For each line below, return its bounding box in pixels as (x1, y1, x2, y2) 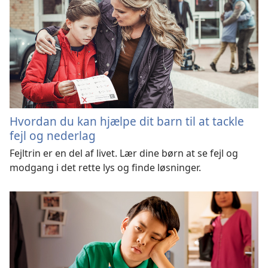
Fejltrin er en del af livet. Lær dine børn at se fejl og (10, 146, 238, 160)
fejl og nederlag (10, 127, 96, 144)
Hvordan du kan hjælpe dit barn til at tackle (10, 112, 244, 129)
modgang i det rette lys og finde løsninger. (10, 160, 201, 174)
